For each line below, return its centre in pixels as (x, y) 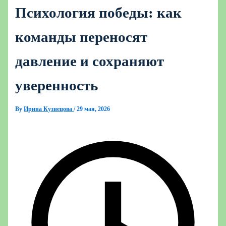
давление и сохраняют (90, 61)
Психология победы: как (99, 13)
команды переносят (81, 37)
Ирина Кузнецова (49, 109)
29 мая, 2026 (94, 109)
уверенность (57, 86)
